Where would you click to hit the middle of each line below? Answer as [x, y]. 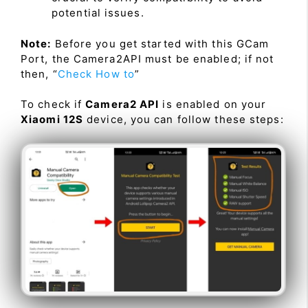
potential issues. [98, 13]
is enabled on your [213, 104]
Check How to [96, 74]
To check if [53, 104]
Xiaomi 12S [52, 120]
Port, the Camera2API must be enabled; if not [147, 58]
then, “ [39, 74]
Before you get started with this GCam [160, 43]
